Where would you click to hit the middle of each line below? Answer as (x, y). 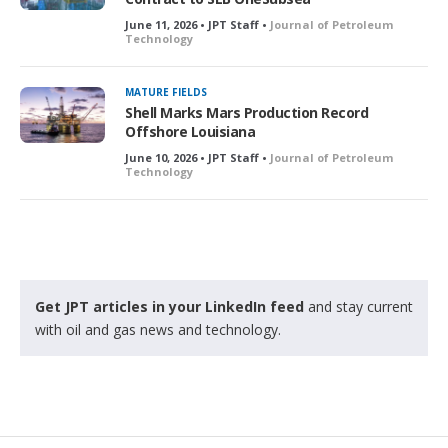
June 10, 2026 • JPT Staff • (197, 157)
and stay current (358, 306)
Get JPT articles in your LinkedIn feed (169, 306)
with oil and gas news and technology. (158, 329)
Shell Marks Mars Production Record (246, 112)
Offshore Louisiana (190, 131)
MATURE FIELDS (166, 91)
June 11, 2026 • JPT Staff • (197, 24)
